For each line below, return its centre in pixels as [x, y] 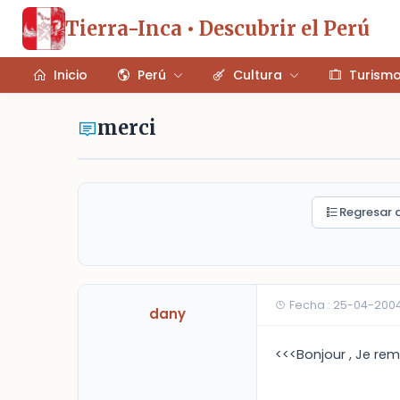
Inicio [71, 75]
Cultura [258, 75]
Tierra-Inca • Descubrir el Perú [217, 28]
